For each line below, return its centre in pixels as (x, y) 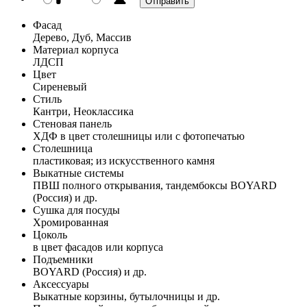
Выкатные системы (78, 173)
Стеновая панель (72, 123)
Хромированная (71, 222)
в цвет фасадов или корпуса (98, 247)
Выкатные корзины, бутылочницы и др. (126, 296)
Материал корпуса (76, 49)
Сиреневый (60, 86)
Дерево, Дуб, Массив (82, 37)
